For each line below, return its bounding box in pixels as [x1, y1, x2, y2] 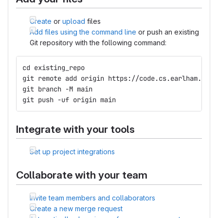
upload [62, 17, 85, 25]
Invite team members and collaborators [30, 193, 155, 202]
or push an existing [136, 27, 199, 36]
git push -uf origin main [22, 95, 116, 104]
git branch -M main [22, 84, 92, 93]
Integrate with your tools [16, 123, 135, 135]
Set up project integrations [30, 147, 115, 156]
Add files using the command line [30, 27, 136, 36]
